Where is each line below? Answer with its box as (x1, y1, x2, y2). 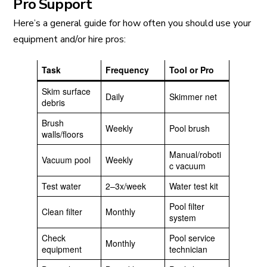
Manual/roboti (169, 148, 222, 161)
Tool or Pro (169, 64, 215, 76)
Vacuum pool (42, 154, 91, 166)
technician (169, 243, 208, 256)
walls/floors (42, 128, 84, 141)
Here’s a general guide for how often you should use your (13, 17, 252, 30)
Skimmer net (169, 91, 218, 103)
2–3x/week (105, 180, 147, 193)
